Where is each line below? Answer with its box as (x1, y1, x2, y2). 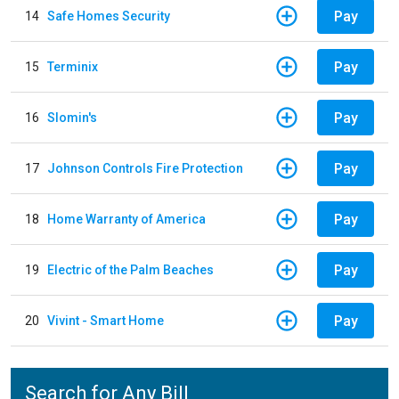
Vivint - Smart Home (47, 313, 164, 328)
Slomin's (47, 110, 97, 125)
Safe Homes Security (47, 8, 170, 23)
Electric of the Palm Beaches (47, 262, 214, 277)
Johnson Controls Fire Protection (47, 160, 243, 175)
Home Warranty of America (47, 211, 206, 226)
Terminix (47, 59, 98, 74)
